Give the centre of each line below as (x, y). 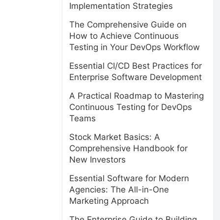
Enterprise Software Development (136, 77)
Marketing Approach (109, 201)
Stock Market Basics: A (115, 137)
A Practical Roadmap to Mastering (137, 96)
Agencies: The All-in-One (119, 190)
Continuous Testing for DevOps (131, 107)
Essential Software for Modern (129, 178)
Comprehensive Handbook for (128, 148)
